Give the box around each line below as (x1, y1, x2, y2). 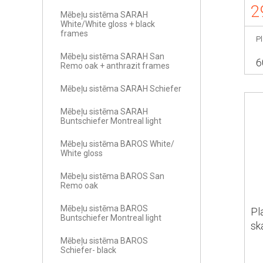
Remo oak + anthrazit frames (60, 61, 170, 70)
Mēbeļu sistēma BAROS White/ (60, 139, 174, 149)
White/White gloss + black (60, 19, 155, 29)
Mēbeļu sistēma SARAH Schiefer (60, 84, 181, 93)
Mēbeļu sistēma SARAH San (60, 52, 164, 61)
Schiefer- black (60, 245, 116, 255)
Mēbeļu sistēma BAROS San (60, 171, 164, 181)
